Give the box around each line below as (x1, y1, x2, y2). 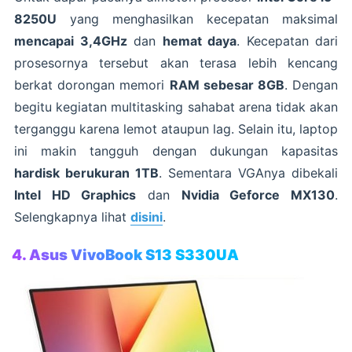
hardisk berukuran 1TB (14, 165, 159, 181)
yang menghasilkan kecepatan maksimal (57, 11, 338, 27)
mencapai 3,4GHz (14, 33, 127, 49)
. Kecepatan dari (236, 33, 338, 49)
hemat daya (162, 33, 236, 49)
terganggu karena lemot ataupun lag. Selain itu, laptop (14, 121, 338, 137)
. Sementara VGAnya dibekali (159, 165, 338, 181)
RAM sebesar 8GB (169, 77, 284, 93)
